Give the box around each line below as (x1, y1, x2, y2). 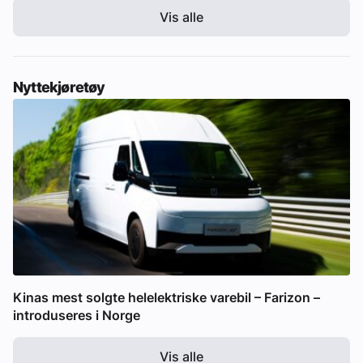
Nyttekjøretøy (13, 78, 105, 96)
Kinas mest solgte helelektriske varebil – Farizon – (13, 289, 320, 306)
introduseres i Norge (13, 307, 140, 324)
